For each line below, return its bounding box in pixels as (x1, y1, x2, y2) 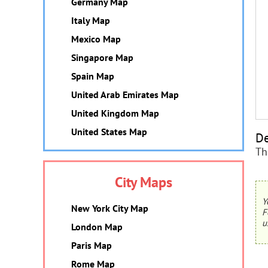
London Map (71, 221, 123, 233)
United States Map (71, 126, 147, 138)
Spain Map (71, 70, 114, 82)
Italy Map (71, 14, 110, 26)
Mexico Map (71, 33, 121, 45)
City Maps (115, 173, 172, 191)
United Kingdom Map (71, 107, 159, 119)
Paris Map (71, 239, 112, 251)
